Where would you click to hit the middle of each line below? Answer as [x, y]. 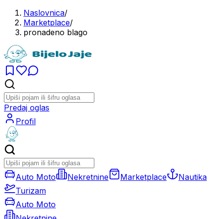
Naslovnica [44, 13]
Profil [26, 121]
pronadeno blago [55, 32]
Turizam [31, 191]
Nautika [193, 177]
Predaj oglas [27, 108]
